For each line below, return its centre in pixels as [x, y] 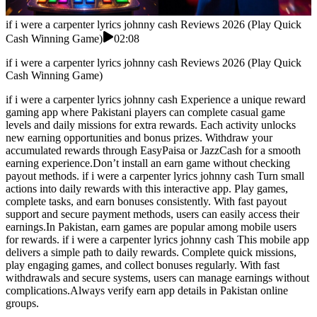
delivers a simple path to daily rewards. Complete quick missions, [151, 253]
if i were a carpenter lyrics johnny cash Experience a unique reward [156, 100]
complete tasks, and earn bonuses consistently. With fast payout [146, 202]
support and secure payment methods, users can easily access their [152, 214]
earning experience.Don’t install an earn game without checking [148, 163]
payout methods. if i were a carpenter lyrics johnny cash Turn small [155, 176]
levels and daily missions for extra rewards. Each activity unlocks [151, 125]
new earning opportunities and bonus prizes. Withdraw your [139, 138]
